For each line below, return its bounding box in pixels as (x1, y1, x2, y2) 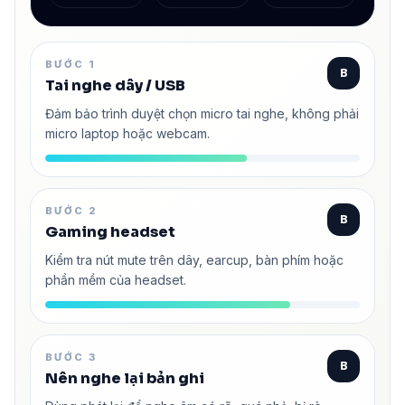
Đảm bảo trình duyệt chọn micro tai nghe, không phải (45, 105, 359, 121)
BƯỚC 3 (45, 350, 98, 363)
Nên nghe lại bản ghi (45, 368, 204, 388)
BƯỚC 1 (45, 57, 97, 71)
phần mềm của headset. (45, 271, 186, 287)
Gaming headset (45, 221, 175, 241)
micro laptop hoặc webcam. (45, 125, 210, 141)
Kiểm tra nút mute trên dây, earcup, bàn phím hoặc (45, 251, 344, 268)
